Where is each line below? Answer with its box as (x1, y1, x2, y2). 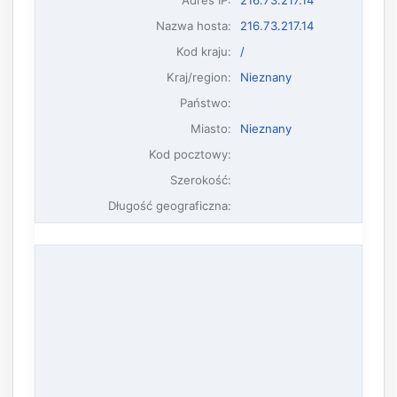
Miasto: (191, 121, 232, 136)
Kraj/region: (167, 69, 232, 84)
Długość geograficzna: (108, 198, 232, 213)
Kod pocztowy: (149, 146, 232, 161)
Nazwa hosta (156, 18, 229, 33)
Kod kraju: (176, 43, 232, 58)
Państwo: (180, 95, 232, 110)
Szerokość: (170, 172, 232, 187)
